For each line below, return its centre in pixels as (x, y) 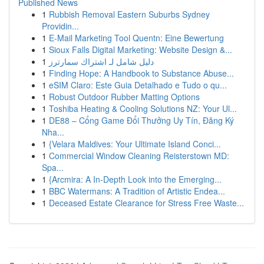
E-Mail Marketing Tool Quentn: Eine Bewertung (136, 38)
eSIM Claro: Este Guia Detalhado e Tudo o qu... (138, 85)
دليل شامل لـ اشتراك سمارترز (101, 61)
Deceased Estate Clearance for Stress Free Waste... (146, 203)
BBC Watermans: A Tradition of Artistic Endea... (137, 191)
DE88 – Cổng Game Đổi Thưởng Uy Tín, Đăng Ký (141, 120)
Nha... (53, 132)
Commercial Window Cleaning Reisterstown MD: (139, 156)
